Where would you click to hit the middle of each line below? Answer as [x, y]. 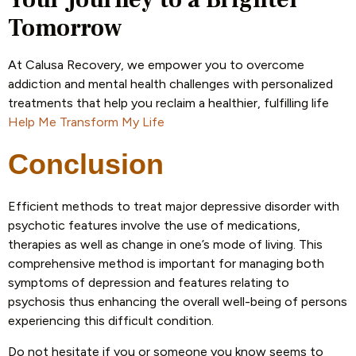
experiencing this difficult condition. [111, 321]
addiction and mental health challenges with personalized [170, 83]
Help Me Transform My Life [86, 122]
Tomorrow [65, 28]
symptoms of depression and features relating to [149, 283]
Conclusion [90, 164]
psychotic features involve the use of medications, [154, 226]
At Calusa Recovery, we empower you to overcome [156, 64]
